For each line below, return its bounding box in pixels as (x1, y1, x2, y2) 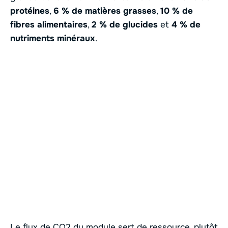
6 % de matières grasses (53, 6, 156, 17)
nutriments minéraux (10, 33, 95, 44)
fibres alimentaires (10, 19, 88, 31)
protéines (10, 6, 49, 17)
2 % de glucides (92, 19, 158, 31)
